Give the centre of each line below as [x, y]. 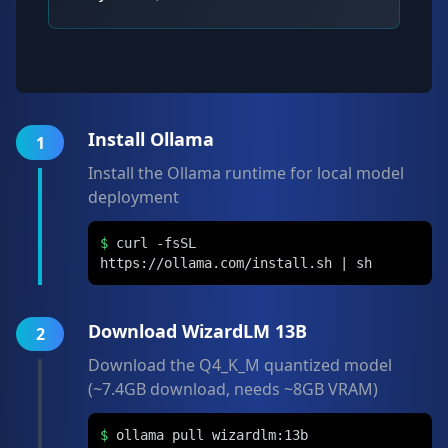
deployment [133, 197]
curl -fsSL [156, 243]
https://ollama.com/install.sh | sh [236, 263]
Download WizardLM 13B [197, 331]
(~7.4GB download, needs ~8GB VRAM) [233, 389]
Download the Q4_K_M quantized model [240, 365]
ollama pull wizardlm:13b [212, 435]
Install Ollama [151, 139]
